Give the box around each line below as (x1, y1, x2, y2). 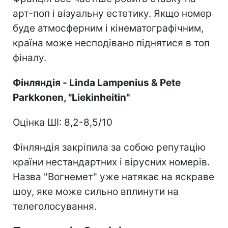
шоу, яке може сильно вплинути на (13, 185, 179, 197)
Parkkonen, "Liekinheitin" (13, 91, 130, 103)
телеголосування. (13, 200, 97, 212)
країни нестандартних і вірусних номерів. (13, 156, 210, 168)
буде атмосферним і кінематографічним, (13, 22, 204, 34)
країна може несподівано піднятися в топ (13, 37, 210, 49)
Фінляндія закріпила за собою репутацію (13, 141, 206, 153)
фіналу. (13, 51, 46, 64)
